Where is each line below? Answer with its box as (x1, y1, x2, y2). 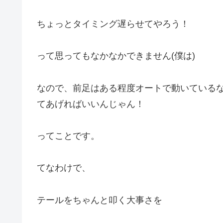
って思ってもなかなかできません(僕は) (37, 51, 195, 61)
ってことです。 (37, 130, 100, 141)
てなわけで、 (37, 163, 91, 173)
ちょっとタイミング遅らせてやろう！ (37, 18, 189, 29)
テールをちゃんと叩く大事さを (37, 195, 162, 205)
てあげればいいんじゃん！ (37, 99, 144, 109)
